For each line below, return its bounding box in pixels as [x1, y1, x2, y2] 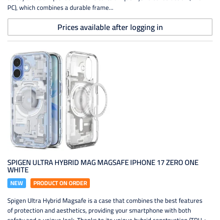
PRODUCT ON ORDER [33, 177, 87, 189]
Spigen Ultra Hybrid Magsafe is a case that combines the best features [7, 194, 202, 206]
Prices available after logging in [57, 20, 163, 34]
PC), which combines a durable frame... [7, 1, 113, 13]
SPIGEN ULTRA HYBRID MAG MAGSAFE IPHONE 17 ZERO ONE [7, 155, 198, 169]
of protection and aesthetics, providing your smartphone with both [7, 204, 191, 216]
